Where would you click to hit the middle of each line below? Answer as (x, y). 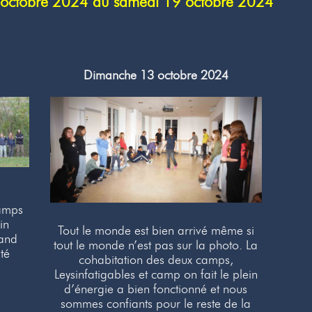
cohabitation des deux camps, (156, 260)
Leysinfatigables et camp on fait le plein (156, 275)
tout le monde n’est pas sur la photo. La (156, 245)
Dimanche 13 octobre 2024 (156, 76)
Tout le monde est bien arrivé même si (156, 231)
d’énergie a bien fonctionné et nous (156, 289)
